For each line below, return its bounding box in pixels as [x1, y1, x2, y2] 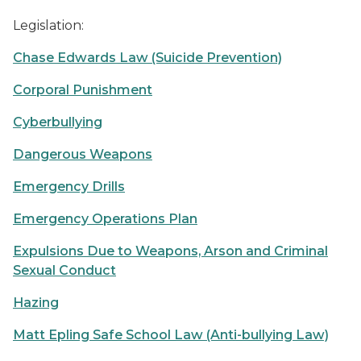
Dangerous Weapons [13, 147, 152, 162]
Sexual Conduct [13, 263, 116, 278]
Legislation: [13, 18, 84, 33]
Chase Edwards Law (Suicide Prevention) [13, 50, 282, 65]
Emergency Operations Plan [13, 211, 197, 226]
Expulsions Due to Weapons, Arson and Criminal [13, 243, 328, 259]
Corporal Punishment [13, 82, 152, 98]
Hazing [13, 295, 59, 310]
